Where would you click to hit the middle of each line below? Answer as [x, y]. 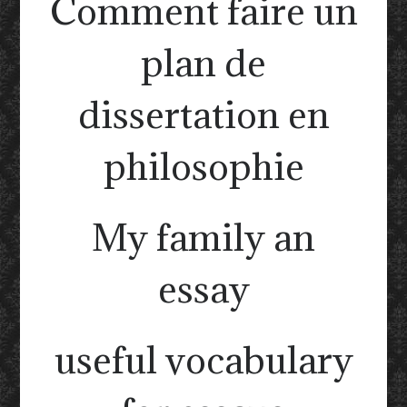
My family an [203, 237]
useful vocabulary [203, 359]
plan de [203, 62]
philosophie [203, 166]
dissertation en [203, 114]
